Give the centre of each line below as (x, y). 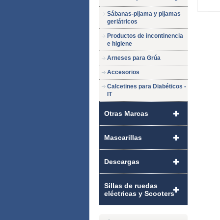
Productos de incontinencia (145, 36)
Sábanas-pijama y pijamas (144, 14)
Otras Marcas (126, 113)
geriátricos (122, 22)
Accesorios (123, 72)
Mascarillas (123, 137)
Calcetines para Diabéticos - (147, 86)
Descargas (122, 162)
